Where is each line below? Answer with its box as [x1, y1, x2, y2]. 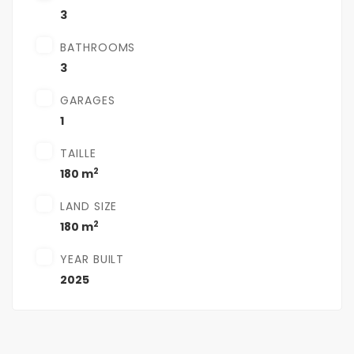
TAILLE [60, 145, 96, 162]
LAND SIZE [60, 198, 118, 215]
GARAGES [60, 92, 115, 109]
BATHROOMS [60, 40, 136, 56]
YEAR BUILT [60, 251, 125, 268]
